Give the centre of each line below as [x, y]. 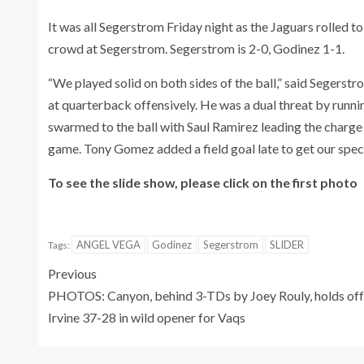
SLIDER [287, 245]
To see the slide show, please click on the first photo [203, 183]
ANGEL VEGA [108, 245]
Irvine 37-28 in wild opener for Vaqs [147, 318]
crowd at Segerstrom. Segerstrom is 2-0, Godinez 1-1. [196, 49]
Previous [72, 274]
